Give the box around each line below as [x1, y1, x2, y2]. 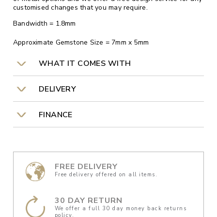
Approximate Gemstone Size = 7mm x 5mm [13, 38, 149, 47]
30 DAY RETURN [54, 195, 123, 206]
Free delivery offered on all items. [54, 171, 158, 179]
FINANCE [34, 109, 73, 121]
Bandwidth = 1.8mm [13, 18, 76, 28]
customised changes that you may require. [13, 3, 148, 13]
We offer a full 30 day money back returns [54, 205, 187, 213]
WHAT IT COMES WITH [34, 58, 131, 69]
